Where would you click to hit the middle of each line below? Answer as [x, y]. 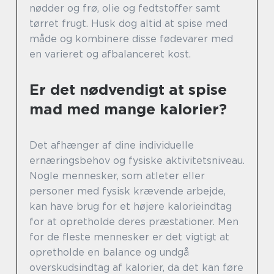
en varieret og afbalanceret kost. [110, 54]
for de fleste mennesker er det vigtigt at [129, 237]
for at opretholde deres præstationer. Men [134, 222]
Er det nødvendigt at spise [128, 90]
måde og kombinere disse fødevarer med [131, 39]
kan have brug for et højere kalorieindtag [131, 207]
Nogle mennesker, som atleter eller [117, 176]
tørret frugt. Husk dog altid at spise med [128, 24]
